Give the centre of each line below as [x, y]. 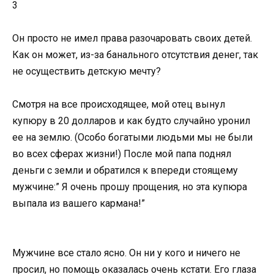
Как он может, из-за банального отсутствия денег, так [135, 54]
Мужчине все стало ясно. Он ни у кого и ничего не [126, 253]
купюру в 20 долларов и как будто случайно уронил [131, 120]
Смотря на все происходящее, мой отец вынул [119, 104]
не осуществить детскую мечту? [87, 71]
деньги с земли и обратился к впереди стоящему [125, 170]
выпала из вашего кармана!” [79, 203]
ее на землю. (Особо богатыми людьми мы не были [132, 137]
